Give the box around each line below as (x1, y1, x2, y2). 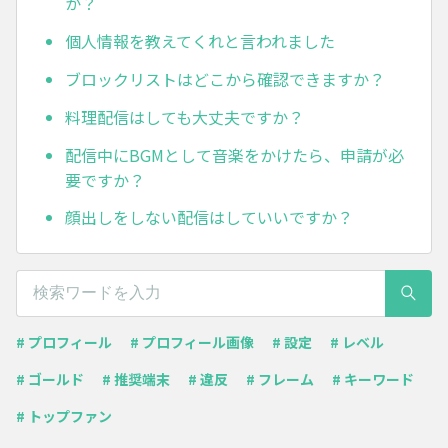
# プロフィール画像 (130, 331, 254, 352)
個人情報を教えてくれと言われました (65, 29, 335, 54)
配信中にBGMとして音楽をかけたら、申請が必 (65, 142, 404, 167)
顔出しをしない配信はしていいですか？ (65, 205, 353, 230)
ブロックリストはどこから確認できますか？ (65, 67, 385, 92)
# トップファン (16, 405, 112, 426)
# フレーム (246, 368, 314, 389)
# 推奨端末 (102, 368, 170, 389)
